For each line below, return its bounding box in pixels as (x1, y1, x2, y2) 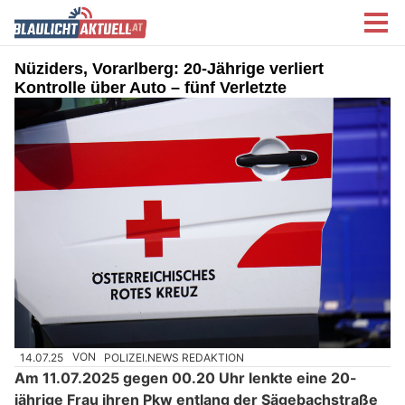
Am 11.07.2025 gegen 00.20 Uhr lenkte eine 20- (14, 368, 357, 387)
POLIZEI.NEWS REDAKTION (104, 350, 245, 364)
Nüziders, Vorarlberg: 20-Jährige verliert (14, 60, 324, 78)
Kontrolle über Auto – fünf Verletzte (14, 79, 287, 97)
